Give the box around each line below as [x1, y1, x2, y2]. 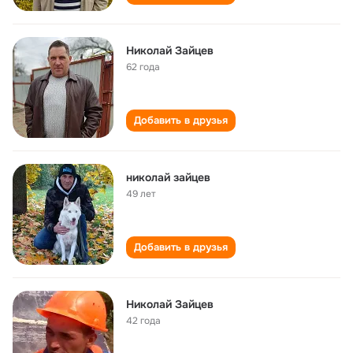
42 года [126, 314, 161, 327]
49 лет [126, 188, 156, 200]
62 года [126, 61, 160, 73]
